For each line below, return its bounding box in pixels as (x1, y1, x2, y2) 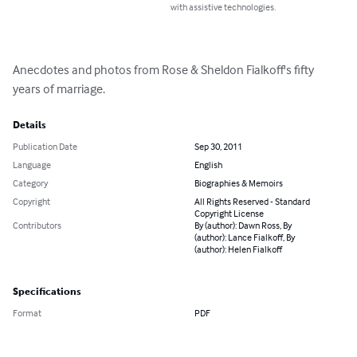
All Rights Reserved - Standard (194, 195, 310, 208)
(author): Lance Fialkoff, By (194, 231, 295, 244)
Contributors (13, 219, 61, 232)
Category (13, 177, 48, 190)
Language (13, 159, 51, 171)
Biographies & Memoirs (194, 177, 283, 190)
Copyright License (194, 207, 264, 220)
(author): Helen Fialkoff (194, 243, 282, 256)
